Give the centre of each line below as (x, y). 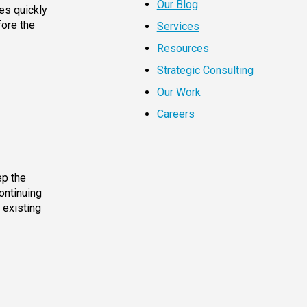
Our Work (179, 93)
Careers (175, 114)
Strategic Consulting (205, 71)
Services (178, 27)
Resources (183, 49)
